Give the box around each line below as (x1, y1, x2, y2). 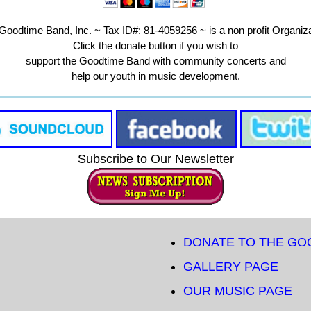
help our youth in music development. (71, 70, 240, 83)
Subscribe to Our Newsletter (77, 152, 234, 167)
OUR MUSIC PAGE (183, 284, 292, 299)
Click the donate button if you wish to (73, 40, 238, 52)
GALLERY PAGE (183, 260, 278, 274)
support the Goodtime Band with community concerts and (25, 55, 286, 67)
